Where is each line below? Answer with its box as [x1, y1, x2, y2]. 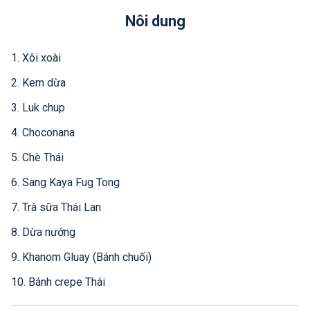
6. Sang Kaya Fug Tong [11, 175, 120, 189]
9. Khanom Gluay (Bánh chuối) [11, 250, 152, 264]
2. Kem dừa [11, 75, 66, 89]
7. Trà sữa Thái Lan [11, 200, 101, 214]
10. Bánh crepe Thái [11, 275, 105, 289]
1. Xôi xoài [11, 51, 61, 64]
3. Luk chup [11, 100, 65, 114]
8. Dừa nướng [11, 225, 75, 239]
